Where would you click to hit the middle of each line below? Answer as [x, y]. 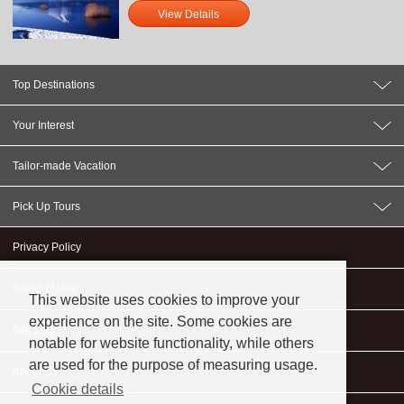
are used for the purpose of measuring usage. [173, 365]
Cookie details [78, 390]
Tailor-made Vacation [64, 166]
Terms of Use [44, 289]
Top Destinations [53, 85]
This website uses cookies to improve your [164, 300]
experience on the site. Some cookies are [161, 322]
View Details [189, 15]
